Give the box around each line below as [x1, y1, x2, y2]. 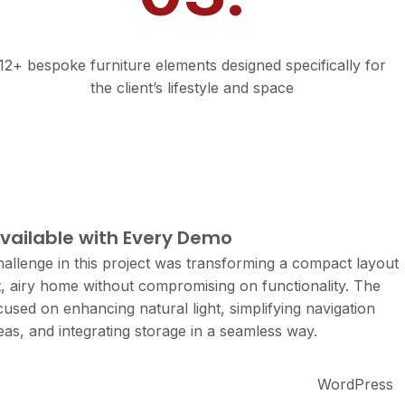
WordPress [317, 375, 394, 393]
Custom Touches [118, 22, 267, 43]
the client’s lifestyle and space [90, 79, 295, 97]
